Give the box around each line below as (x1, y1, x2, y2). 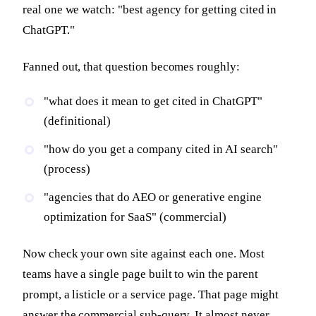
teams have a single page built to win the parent (23, 267, 258, 281)
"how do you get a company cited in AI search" (44, 142, 278, 157)
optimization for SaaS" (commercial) (44, 210, 226, 224)
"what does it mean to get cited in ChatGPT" (44, 95, 262, 109)
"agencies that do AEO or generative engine (44, 190, 262, 205)
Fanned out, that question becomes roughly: (23, 59, 240, 73)
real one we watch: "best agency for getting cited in (23, 2, 277, 16)
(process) (44, 162, 90, 176)
